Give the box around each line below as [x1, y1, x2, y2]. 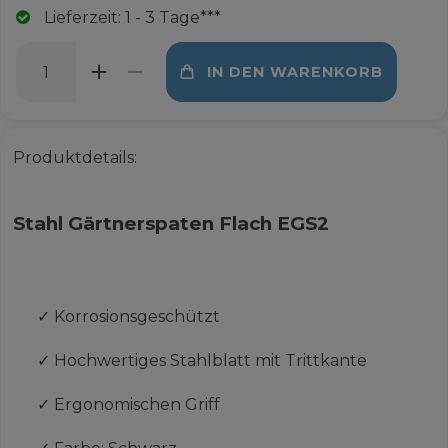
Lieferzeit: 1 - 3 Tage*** [43, 8, 221, 28]
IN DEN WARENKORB [206, 62, 383, 81]
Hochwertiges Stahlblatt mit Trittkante [53, 351, 367, 371]
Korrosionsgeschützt [53, 307, 220, 327]
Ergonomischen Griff [53, 395, 220, 415]
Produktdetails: [12, 148, 137, 168]
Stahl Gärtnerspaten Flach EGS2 [12, 212, 329, 236]
